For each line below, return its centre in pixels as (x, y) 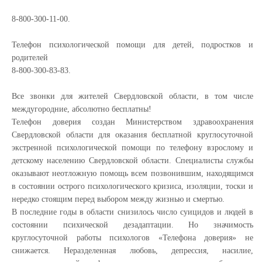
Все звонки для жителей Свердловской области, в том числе (132, 96)
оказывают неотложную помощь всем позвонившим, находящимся (132, 173)
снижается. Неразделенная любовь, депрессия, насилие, (132, 250)
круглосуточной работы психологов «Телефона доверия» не (132, 237)
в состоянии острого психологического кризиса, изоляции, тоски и (132, 186)
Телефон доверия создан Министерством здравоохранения (132, 122)
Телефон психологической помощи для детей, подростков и (132, 44)
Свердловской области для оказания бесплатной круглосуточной (132, 135)
